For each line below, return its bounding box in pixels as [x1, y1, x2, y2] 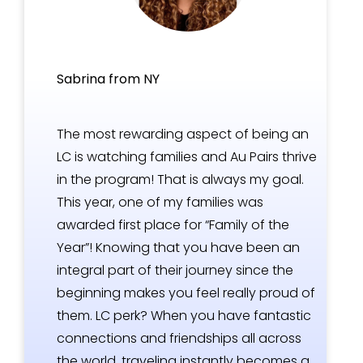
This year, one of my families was [57, 193, 263, 212]
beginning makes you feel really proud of [57, 284, 315, 303]
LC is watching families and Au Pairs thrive [57, 147, 317, 167]
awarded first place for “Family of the [57, 216, 289, 235]
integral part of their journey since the [57, 261, 293, 280]
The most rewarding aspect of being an [57, 125, 309, 144]
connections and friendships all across [57, 329, 301, 348]
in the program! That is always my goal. [57, 170, 304, 190]
